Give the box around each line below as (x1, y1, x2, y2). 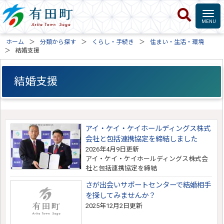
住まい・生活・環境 (150, 38, 204, 46)
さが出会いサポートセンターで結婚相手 (85, 181, 211, 190)
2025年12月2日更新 (85, 202, 143, 210)
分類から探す (40, 38, 76, 46)
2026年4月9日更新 (85, 145, 139, 153)
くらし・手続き (92, 38, 134, 46)
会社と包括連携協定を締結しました (85, 135, 198, 144)
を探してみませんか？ (85, 191, 156, 200)
